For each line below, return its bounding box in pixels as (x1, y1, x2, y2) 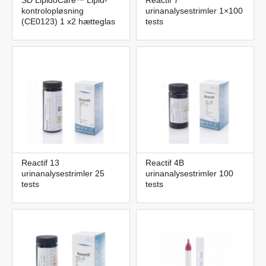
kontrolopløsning (21, 5, 84, 15)
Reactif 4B (145, 157, 184, 167)
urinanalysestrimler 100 (145, 168, 233, 178)
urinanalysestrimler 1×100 (145, 5, 243, 15)
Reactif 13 (21, 157, 59, 167)
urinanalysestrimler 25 (21, 168, 104, 178)
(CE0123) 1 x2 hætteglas (21, 16, 115, 26)
